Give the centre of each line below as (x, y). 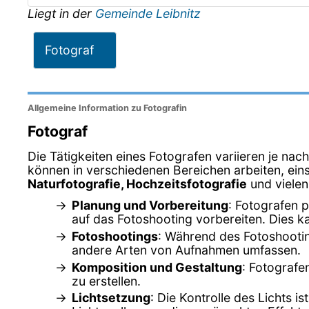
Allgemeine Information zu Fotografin (107, 108)
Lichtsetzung (111, 298)
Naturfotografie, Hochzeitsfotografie (137, 183)
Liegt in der (61, 14)
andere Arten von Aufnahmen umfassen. (186, 250)
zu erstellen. (106, 281)
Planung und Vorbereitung (150, 205)
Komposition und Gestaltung (157, 267)
